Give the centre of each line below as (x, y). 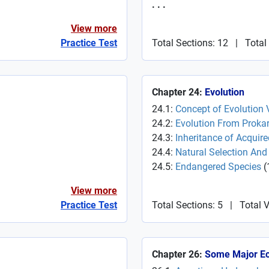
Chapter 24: (178, 92)
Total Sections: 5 (187, 205)
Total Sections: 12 (190, 43)
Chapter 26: (178, 254)
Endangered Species (218, 167)
